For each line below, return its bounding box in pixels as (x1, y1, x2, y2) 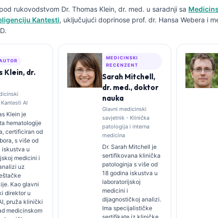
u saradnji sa (145, 5, 188, 13)
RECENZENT (106, 62, 138, 68)
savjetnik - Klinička (102, 114, 150, 121)
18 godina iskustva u (102, 169, 158, 177)
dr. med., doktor (102, 83, 159, 92)
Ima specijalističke (102, 204, 153, 212)
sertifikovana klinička (102, 152, 161, 159)
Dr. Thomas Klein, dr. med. (61, 5, 145, 13)
